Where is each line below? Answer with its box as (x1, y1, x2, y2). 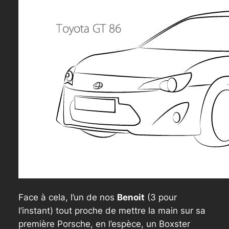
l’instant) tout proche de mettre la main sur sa (18, 205, 205, 216)
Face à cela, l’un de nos (18, 192, 117, 202)
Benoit (117, 192, 145, 202)
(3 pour (144, 192, 177, 202)
